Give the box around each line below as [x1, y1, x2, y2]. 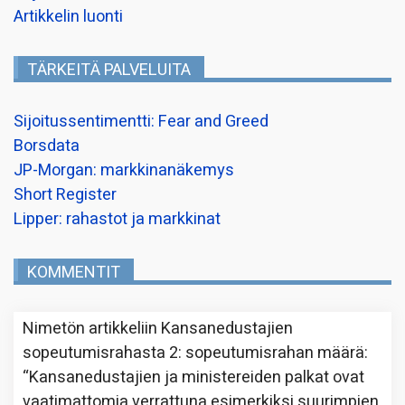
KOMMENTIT [27, 259, 120, 285]
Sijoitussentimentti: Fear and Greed [14, 108, 268, 134]
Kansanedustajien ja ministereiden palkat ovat [29, 364, 364, 390]
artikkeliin [85, 316, 161, 341]
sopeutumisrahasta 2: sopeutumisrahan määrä [23, 340, 364, 365]
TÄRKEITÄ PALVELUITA [27, 57, 191, 82]
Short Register [14, 182, 117, 207]
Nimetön [23, 316, 85, 341]
